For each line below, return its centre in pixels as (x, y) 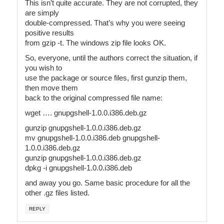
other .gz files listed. (57, 192)
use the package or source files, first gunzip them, (106, 77)
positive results (49, 32)
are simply (42, 12)
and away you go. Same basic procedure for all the (107, 182)
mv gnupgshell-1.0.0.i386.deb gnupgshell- (92, 137)
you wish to (43, 67)
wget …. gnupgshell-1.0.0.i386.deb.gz (86, 112)
